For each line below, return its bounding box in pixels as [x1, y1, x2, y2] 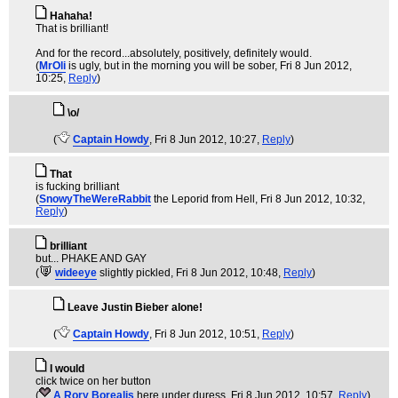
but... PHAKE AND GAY [36, 252, 147, 265]
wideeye [55, 267, 97, 279]
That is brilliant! [36, 22, 108, 35]
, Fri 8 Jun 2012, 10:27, [149, 133, 262, 146]
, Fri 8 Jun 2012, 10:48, [171, 267, 283, 279]
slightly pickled [99, 267, 171, 279]
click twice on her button [36, 375, 151, 387]
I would [50, 362, 84, 375]
